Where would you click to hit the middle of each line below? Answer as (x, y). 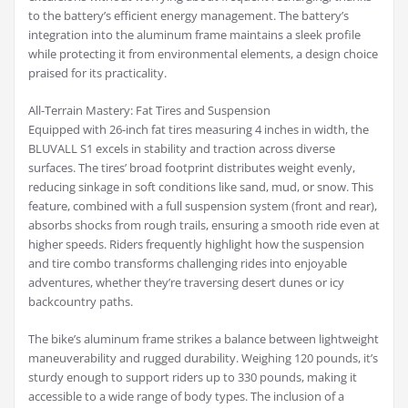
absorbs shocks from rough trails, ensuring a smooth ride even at (204, 225)
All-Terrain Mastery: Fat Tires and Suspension (149, 111)
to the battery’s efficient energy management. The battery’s (189, 16)
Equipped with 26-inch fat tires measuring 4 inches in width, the (199, 130)
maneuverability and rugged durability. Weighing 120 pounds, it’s (203, 358)
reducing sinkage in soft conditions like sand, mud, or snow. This (201, 187)
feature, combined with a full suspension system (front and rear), (203, 206)
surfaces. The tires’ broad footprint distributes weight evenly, (192, 168)
